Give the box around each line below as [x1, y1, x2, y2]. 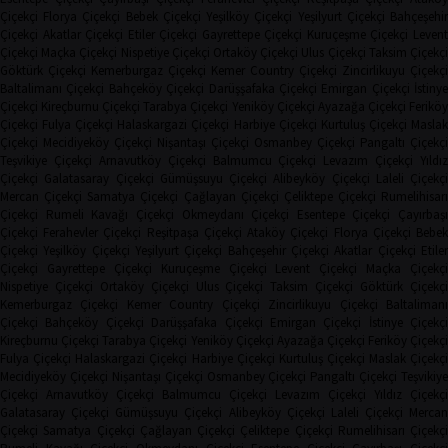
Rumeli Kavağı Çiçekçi [45, 205, 174, 223]
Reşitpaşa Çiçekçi [146, 223, 242, 241]
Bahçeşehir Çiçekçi [227, 241, 330, 259]
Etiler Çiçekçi [127, 25, 198, 43]
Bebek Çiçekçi [125, 7, 201, 25]
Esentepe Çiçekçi [296, 205, 391, 223]
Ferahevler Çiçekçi [43, 223, 142, 241]
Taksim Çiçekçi [270, 277, 354, 295]
